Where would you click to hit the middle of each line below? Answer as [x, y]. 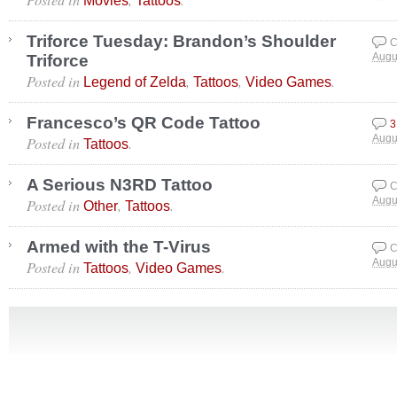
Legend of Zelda [135, 82]
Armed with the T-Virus [119, 247]
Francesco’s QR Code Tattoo [144, 123]
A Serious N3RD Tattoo [120, 185]
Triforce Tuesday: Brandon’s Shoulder [181, 41]
